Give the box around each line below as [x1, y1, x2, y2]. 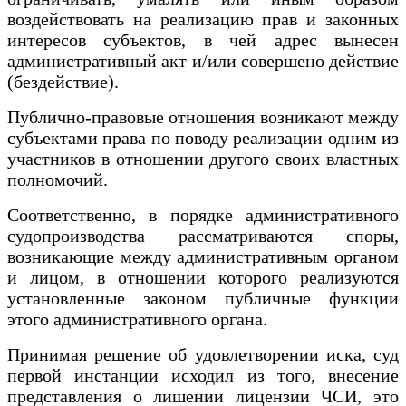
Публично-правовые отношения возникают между [7, 106, 399, 127]
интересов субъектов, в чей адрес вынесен [7, 29, 399, 50]
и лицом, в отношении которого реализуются [7, 266, 399, 287]
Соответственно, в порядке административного [7, 204, 399, 225]
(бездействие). [7, 71, 123, 92]
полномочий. [7, 169, 112, 189]
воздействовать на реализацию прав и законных [7, 8, 399, 29]
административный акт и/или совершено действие [7, 50, 399, 71]
